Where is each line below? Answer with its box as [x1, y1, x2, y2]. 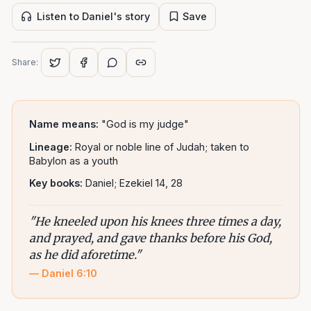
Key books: [29, 177, 83, 190]
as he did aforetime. [29, 248, 136, 263]
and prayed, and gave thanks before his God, [29, 231, 273, 246]
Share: [11, 56, 38, 67]
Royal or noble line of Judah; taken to [75, 140, 250, 153]
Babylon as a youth [29, 154, 119, 167]
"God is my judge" [101, 118, 190, 131]
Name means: [29, 118, 99, 131]
